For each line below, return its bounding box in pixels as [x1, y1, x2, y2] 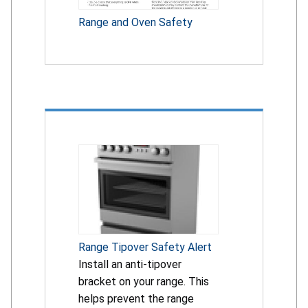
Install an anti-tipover [78, 257, 181, 271]
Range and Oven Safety [78, 15, 192, 29]
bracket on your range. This [78, 274, 209, 288]
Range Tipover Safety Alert [78, 240, 212, 254]
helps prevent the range [78, 291, 194, 305]
